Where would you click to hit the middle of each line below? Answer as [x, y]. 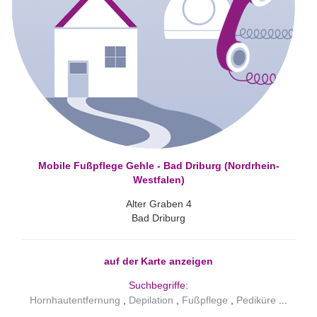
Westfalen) [158, 179]
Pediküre [256, 300]
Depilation [151, 300]
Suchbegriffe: [158, 285]
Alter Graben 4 [158, 203]
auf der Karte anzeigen [158, 261]
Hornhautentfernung [75, 300]
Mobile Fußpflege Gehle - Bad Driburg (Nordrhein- [158, 165]
